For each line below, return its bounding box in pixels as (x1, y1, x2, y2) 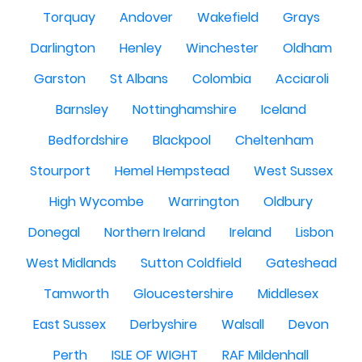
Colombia (192, 69, 251, 88)
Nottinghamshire (133, 100, 237, 119)
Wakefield (196, 8, 259, 27)
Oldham (282, 39, 332, 57)
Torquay (42, 8, 95, 27)
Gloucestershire (133, 284, 234, 303)
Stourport (29, 162, 90, 180)
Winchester (185, 39, 259, 57)
